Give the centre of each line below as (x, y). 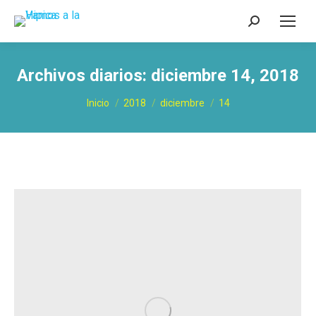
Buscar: (266, 24)
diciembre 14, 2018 (225, 75)
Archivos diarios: (84, 75)
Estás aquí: (113, 96)
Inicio (98, 103)
